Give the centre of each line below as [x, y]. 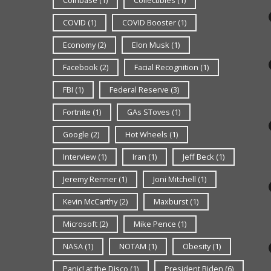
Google [76, 134]
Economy [79, 44]
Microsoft [80, 224]
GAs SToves [149, 112]
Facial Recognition [166, 67]
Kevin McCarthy [90, 201]
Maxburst [171, 201]
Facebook [80, 67]
